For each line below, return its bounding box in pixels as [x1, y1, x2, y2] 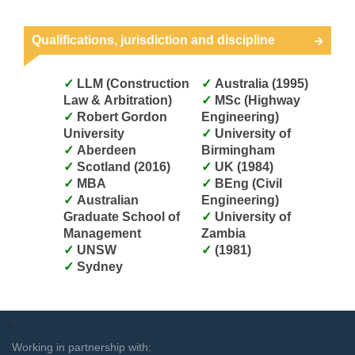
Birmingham [201, 143, 275, 157]
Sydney [77, 259, 123, 273]
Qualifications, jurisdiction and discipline [32, 32, 275, 47]
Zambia [201, 226, 246, 240]
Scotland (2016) [77, 159, 170, 174]
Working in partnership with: [12, 340, 151, 353]
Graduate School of [63, 209, 180, 223]
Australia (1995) [215, 76, 308, 90]
